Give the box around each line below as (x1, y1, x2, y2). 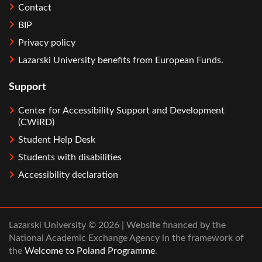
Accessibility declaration (18, 170, 118, 180)
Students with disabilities (18, 153, 122, 163)
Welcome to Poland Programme (22, 246, 155, 256)
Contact (18, 2, 51, 12)
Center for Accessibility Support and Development (18, 106, 225, 116)
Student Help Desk (18, 135, 95, 145)
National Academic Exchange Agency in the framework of (9, 233, 244, 243)
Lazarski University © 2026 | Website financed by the (9, 220, 226, 230)
